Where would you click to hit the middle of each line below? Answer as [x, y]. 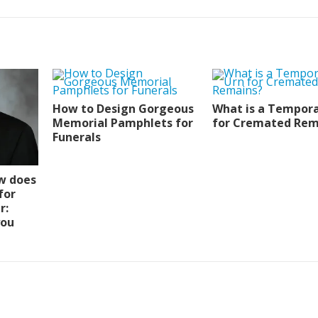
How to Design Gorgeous [123, 108]
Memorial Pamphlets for [123, 122]
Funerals [77, 137]
